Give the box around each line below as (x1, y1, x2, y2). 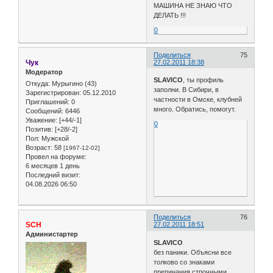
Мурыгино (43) (50, 80, 97, 88)
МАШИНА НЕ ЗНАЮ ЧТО (154, 1, 233, 9)
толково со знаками (154, 258, 215, 266)
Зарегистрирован (26, 89, 79, 97)
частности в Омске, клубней (154, 96, 243, 104)
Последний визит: (26, 171, 80, 179)
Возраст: (26, 144, 52, 152)
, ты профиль (183, 76, 224, 84)
